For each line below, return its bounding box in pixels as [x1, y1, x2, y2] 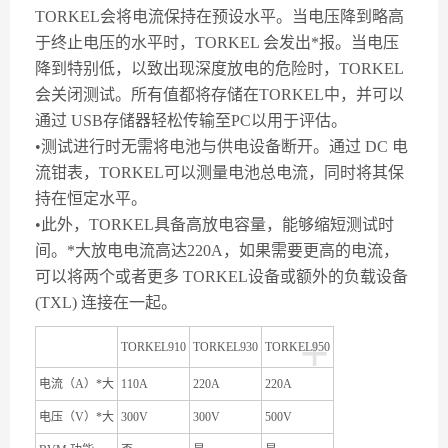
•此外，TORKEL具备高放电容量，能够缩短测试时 [35, 216, 394, 233]
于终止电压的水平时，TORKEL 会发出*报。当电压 [35, 34, 399, 51]
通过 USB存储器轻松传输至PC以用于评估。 [35, 112, 347, 129]
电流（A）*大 [39, 377, 114, 391]
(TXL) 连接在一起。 [35, 294, 177, 311]
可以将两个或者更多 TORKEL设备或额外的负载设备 [35, 268, 408, 285]
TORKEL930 [193, 340, 258, 354]
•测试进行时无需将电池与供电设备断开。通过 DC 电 [35, 138, 408, 155]
